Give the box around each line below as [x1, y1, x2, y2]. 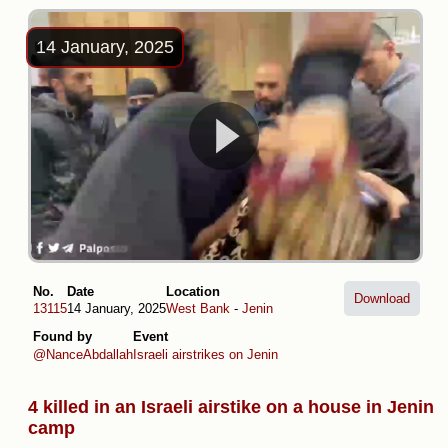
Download [354, 290, 410, 306]
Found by [33, 329, 92, 345]
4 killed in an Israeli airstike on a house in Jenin [28, 396, 434, 417]
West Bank [166, 301, 230, 317]
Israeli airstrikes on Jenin [133, 346, 278, 362]
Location [166, 283, 220, 299]
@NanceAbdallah [33, 346, 133, 362]
